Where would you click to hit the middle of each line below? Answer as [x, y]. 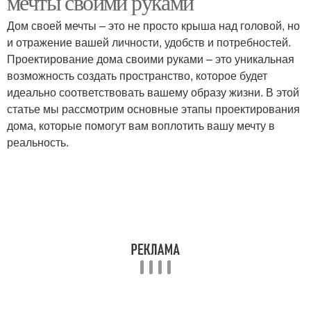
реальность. [38, 142]
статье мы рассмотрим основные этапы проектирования [153, 109]
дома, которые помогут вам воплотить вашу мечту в [141, 125]
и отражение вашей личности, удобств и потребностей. [149, 42]
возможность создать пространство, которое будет [137, 75]
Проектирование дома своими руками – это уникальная [151, 59]
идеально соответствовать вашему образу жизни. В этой [153, 92]
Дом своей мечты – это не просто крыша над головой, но [153, 25]
